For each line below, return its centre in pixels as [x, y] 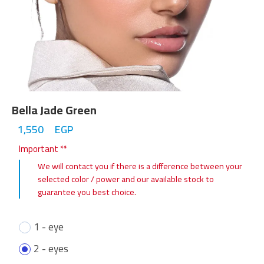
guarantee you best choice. [87, 192]
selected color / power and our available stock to [126, 179]
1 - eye [49, 227]
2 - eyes [51, 249]
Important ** [43, 149]
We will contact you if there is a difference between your [140, 166]
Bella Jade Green [54, 110]
